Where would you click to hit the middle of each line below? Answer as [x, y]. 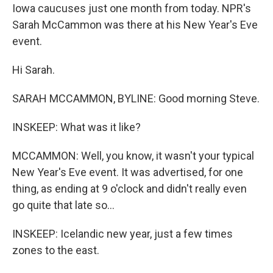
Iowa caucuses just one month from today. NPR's [132, 8]
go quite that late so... [63, 205]
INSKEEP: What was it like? [76, 127]
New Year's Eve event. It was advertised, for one [128, 172]
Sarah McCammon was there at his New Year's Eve [135, 25]
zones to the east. [56, 250]
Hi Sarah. [34, 70]
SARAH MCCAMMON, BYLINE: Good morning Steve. [136, 98]
